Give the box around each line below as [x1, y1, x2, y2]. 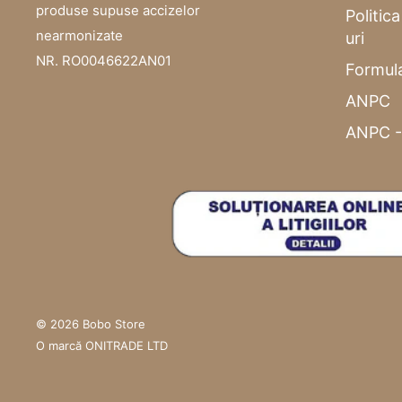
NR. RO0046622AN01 [36, 52, 171, 70]
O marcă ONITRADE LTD [36, 338, 168, 354]
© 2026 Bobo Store [36, 317, 145, 332]
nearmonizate [36, 27, 123, 45]
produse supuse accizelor [36, 2, 200, 20]
